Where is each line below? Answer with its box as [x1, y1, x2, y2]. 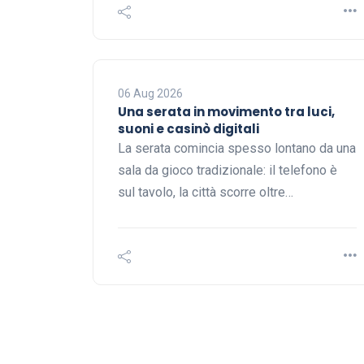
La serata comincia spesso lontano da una [118, 141, 356, 157]
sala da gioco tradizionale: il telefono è [118, 162, 337, 179]
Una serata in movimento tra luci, [118, 103, 335, 121]
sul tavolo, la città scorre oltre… [118, 184, 293, 201]
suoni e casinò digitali [118, 120, 259, 138]
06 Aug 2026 [118, 87, 183, 101]
